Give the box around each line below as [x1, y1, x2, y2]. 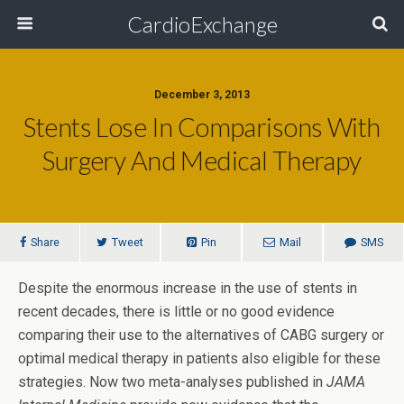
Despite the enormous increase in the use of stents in [18, 280, 357, 297]
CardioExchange [126, 11, 278, 37]
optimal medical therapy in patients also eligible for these [18, 350, 381, 367]
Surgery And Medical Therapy [42, 145, 362, 176]
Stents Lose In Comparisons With [23, 112, 381, 142]
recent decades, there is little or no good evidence [18, 303, 335, 320]
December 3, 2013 [154, 88, 250, 101]
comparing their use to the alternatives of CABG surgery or [18, 326, 384, 344]
